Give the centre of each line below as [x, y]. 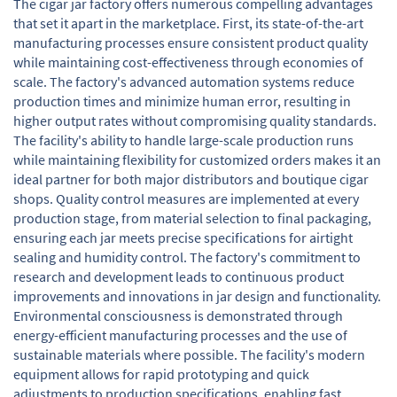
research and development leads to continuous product [179, 276]
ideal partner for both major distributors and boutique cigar [191, 179]
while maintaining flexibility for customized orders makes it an [197, 160]
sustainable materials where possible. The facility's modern [189, 354]
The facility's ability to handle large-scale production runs [183, 140]
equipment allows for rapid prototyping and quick [161, 374]
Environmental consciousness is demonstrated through [178, 315]
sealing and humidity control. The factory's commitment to [187, 257]
